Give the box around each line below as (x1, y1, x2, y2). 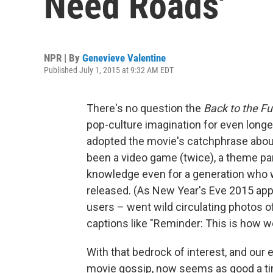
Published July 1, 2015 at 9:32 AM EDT (44, 65, 174, 75)
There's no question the (87, 102, 204, 115)
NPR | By (44, 52, 82, 64)
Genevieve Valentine (82, 52, 166, 64)
